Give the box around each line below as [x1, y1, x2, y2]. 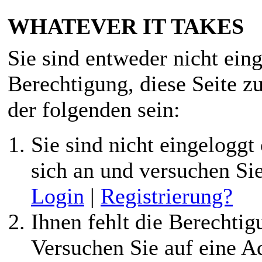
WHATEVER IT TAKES [8, 13, 244, 39]
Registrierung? [101, 183, 233, 208]
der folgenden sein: [8, 96, 180, 122]
